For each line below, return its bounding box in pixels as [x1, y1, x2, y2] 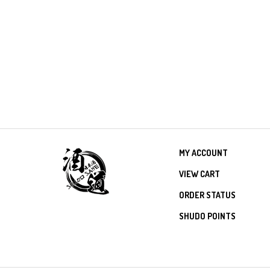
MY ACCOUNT [179, 142, 228, 152]
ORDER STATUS [179, 184, 236, 195]
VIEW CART [179, 163, 220, 174]
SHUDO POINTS [179, 206, 236, 216]
